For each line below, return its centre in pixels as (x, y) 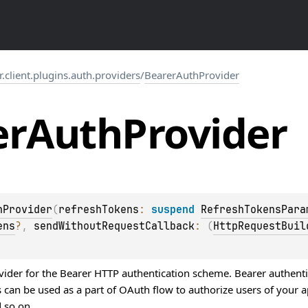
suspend (176, 210)
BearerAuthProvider (192, 75)
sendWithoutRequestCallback (114, 227)
